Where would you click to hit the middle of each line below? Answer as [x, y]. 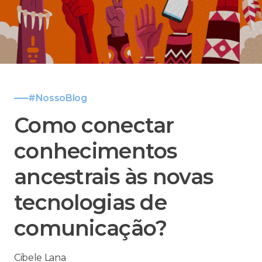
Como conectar [94, 125]
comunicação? [91, 228]
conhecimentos [96, 151]
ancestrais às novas [114, 177]
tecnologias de [90, 203]
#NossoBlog [58, 98]
